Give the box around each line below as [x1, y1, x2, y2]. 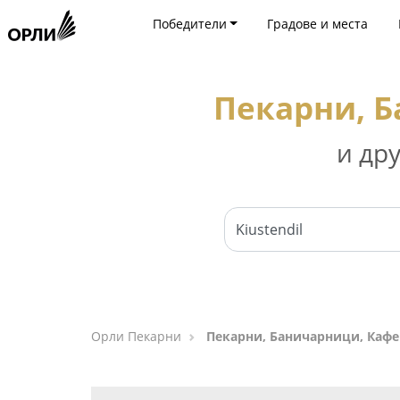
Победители [152, 15, 227, 32]
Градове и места [267, 15, 369, 32]
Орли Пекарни [91, 328, 181, 345]
